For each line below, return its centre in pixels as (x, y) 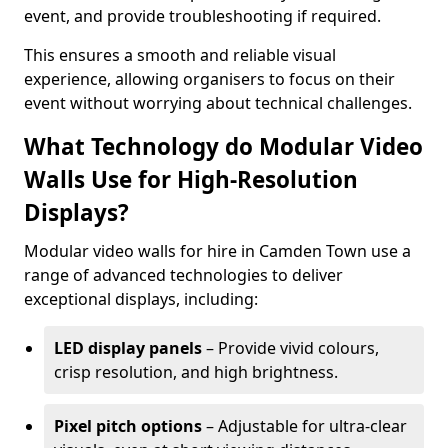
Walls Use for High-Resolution (191, 179)
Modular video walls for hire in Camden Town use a (217, 251)
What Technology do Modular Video (223, 146)
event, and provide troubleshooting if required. (202, 16)
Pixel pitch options (128, 426)
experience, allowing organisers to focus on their (209, 79)
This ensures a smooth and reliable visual (180, 55)
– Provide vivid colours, (290, 348)
